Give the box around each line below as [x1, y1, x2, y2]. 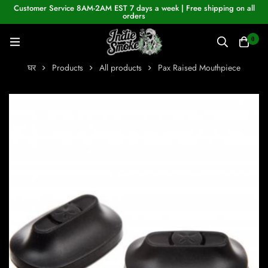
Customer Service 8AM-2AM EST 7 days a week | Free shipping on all [13, 2, 255, 14]
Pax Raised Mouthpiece [158, 62, 240, 74]
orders [123, 10, 145, 22]
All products [99, 62, 142, 74]
